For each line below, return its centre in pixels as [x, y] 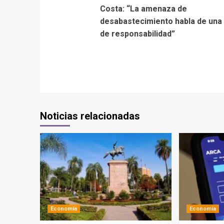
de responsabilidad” [137, 33]
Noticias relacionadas [90, 116]
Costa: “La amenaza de [143, 8]
